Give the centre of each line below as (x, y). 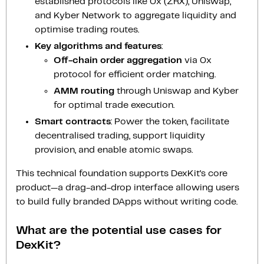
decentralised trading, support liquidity (120, 136)
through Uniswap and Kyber (176, 91)
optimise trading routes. (87, 29)
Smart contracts (73, 121)
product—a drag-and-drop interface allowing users (128, 187)
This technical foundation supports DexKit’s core (122, 173)
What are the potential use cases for (119, 230)
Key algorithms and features (98, 46)
